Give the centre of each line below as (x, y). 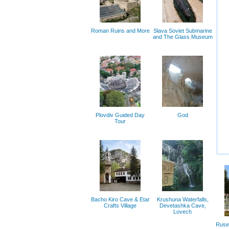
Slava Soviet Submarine (182, 31)
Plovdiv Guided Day (120, 115)
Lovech (182, 212)
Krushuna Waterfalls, (182, 199)
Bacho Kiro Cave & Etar (120, 199)
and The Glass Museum (182, 37)
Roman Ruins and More (120, 31)
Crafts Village (120, 205)
